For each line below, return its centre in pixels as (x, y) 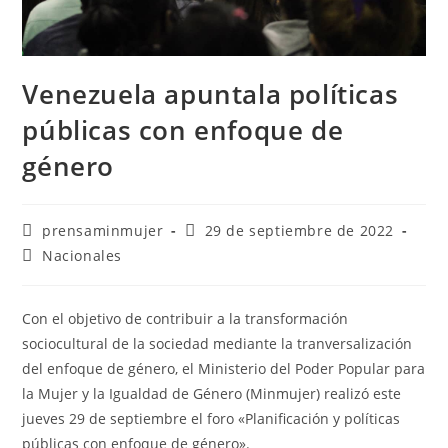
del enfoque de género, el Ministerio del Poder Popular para (224, 369)
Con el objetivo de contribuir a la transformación (185, 319)
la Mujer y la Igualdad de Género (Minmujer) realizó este (212, 394)
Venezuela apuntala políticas (210, 94)
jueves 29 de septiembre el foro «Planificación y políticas (211, 419)
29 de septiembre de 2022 (299, 231)
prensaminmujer (103, 231)
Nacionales (82, 256)
